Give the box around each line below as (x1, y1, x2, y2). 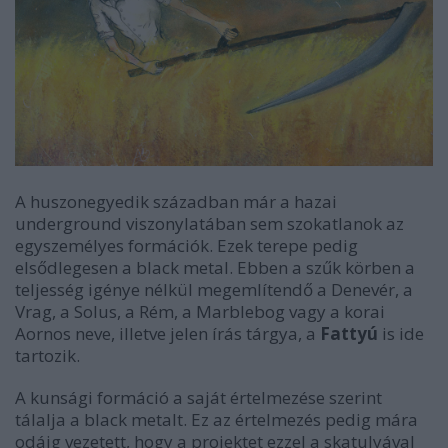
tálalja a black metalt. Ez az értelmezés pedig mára (15, 408, 418, 431)
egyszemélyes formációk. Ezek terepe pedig (15, 234, 358, 257)
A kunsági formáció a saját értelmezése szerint (15, 386, 382, 409)
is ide (378, 322, 424, 345)
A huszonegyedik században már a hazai (15, 190, 337, 213)
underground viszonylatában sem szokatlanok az (15, 212, 404, 235)
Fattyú (320, 322, 378, 345)
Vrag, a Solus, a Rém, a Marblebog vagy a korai (15, 300, 385, 323)
